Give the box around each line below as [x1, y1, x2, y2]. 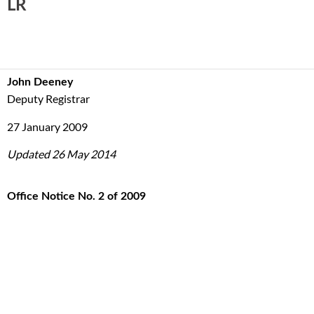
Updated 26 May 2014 [7, 147, 116, 161]
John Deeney [7, 76, 73, 88]
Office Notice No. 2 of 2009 [7, 191, 146, 202]
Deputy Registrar [7, 92, 90, 105]
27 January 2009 [7, 120, 88, 133]
